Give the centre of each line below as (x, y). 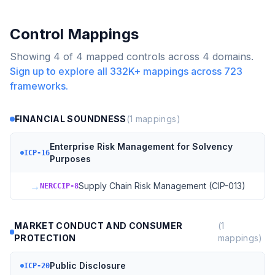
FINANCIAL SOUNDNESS (71, 119)
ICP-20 (37, 266)
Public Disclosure (88, 265)
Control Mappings (74, 34)
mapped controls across (143, 56)
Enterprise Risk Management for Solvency (141, 146)
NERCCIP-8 (59, 186)
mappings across (182, 71)
